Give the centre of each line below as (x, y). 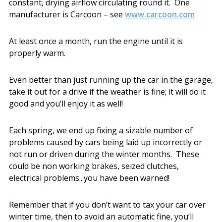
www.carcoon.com (160, 14)
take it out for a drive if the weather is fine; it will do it (107, 91)
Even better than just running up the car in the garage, (111, 80)
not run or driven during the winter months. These (104, 154)
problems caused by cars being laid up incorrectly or (105, 142)
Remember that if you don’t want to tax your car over (107, 204)
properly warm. (37, 53)
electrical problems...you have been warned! (89, 178)
